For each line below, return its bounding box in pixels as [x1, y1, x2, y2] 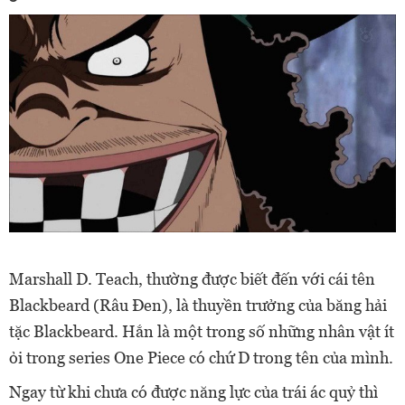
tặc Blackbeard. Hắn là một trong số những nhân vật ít [9, 322, 394, 342]
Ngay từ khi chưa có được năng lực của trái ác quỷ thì [9, 382, 378, 402]
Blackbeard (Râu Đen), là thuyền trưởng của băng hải [9, 296, 387, 316]
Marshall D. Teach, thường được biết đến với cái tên [9, 269, 375, 289]
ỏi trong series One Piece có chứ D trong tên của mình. [9, 348, 393, 368]
